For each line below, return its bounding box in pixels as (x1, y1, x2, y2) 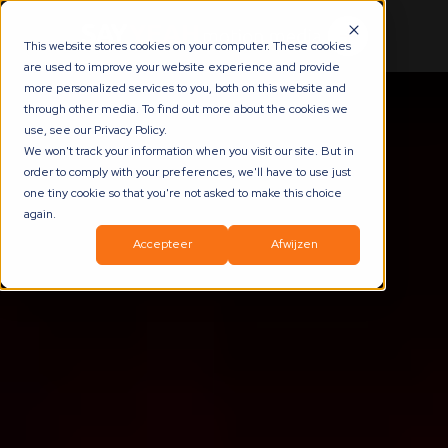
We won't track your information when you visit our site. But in (24, 143, 354, 159)
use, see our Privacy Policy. (24, 122, 167, 138)
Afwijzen (270, 236, 318, 253)
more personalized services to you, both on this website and (24, 80, 346, 96)
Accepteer (132, 236, 192, 253)
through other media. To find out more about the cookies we (24, 101, 348, 117)
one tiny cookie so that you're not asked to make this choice (24, 185, 342, 201)
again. (24, 206, 56, 222)
